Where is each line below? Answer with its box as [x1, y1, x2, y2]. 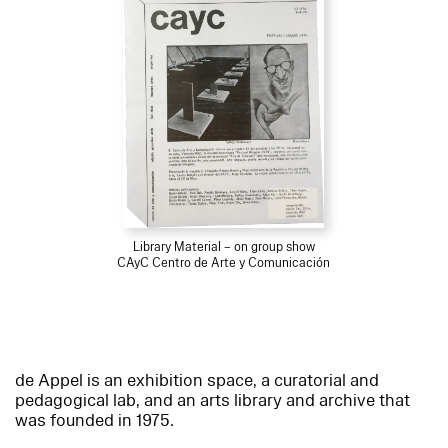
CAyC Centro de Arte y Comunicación [117, 255, 331, 272]
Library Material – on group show [132, 239, 315, 256]
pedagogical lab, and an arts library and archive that [15, 389, 410, 413]
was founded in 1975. [15, 409, 174, 433]
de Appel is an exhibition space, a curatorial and [15, 369, 379, 393]
